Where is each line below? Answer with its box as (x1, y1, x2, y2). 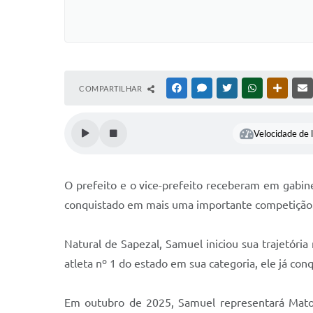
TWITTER (234, 84, 267, 92)
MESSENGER (209, 84, 253, 92)
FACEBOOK (184, 84, 224, 92)
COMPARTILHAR (79, 84, 144, 93)
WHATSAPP (259, 84, 300, 92)
